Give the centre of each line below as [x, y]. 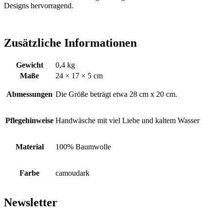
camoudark [73, 173]
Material [29, 146]
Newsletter [31, 203]
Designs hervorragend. [39, 5]
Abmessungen [29, 94]
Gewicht [29, 65]
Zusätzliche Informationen [70, 43]
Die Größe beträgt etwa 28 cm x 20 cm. [116, 94]
